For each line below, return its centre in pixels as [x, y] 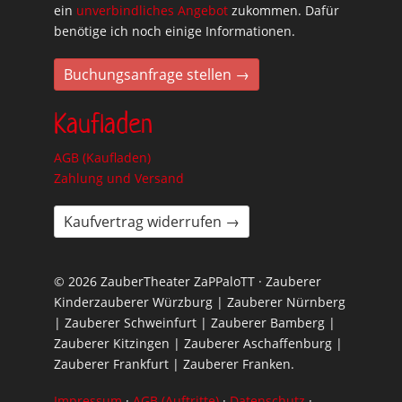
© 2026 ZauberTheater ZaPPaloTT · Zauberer [188, 281]
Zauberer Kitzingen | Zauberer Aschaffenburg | [198, 343]
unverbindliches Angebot [152, 10]
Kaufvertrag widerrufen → [152, 222]
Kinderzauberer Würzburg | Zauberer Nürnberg [200, 302]
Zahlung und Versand [119, 178]
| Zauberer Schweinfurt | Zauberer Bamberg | [195, 323]
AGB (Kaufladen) [102, 157]
